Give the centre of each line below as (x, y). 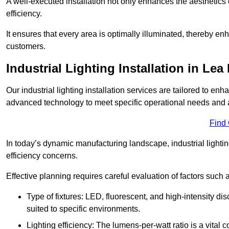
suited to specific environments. (83, 209)
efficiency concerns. (42, 156)
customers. (26, 47)
